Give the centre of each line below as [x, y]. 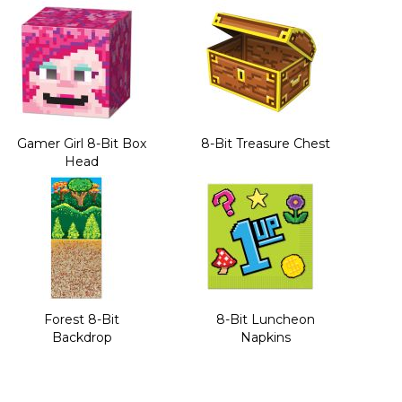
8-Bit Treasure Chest [265, 143]
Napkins [265, 337]
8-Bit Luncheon [265, 319]
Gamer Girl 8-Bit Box [82, 143]
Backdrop [82, 337]
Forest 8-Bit [82, 319]
